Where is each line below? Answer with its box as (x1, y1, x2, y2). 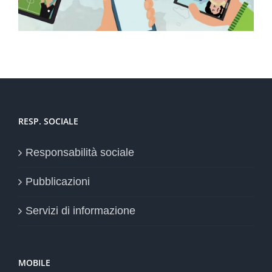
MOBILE (18, 256, 50, 268)
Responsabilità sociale (25, 146, 134, 158)
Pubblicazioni (25, 175, 90, 188)
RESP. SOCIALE (18, 115, 78, 127)
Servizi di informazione (25, 204, 135, 217)
